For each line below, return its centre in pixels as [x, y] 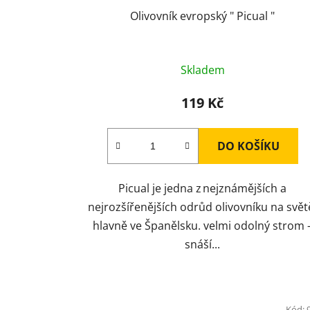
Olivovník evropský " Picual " [203, 16]
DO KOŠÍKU [248, 146]
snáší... [203, 245]
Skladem [202, 70]
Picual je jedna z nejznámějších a [203, 189]
